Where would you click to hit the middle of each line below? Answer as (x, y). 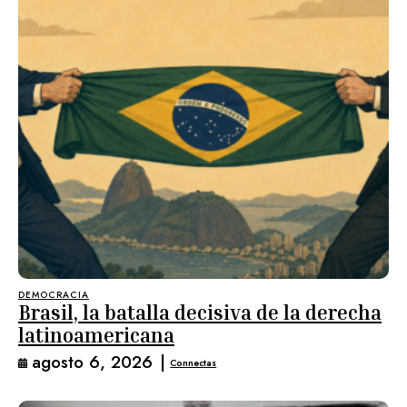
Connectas (194, 362)
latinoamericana (96, 336)
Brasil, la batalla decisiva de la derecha (200, 313)
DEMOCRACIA (54, 295)
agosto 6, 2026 (92, 362)
